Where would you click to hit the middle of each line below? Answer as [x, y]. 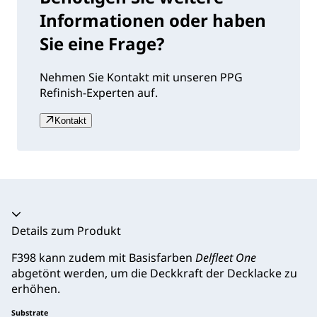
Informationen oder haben [153, 21]
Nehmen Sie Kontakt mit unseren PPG [141, 77]
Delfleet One [226, 258]
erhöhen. [36, 289]
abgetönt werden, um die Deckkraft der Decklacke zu [154, 273]
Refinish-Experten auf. [99, 93]
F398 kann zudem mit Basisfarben [103, 258]
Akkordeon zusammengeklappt [95, 215]
